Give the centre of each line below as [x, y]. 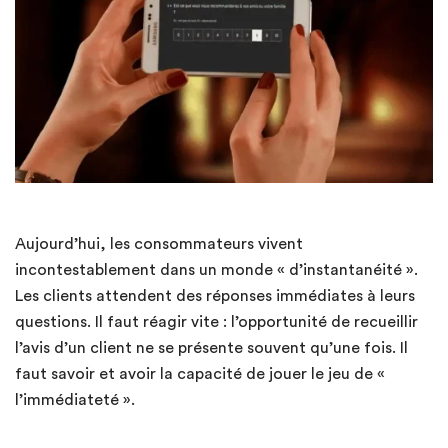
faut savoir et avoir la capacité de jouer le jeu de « [200, 374]
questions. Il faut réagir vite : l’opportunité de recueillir [216, 322]
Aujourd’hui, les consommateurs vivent [159, 244]
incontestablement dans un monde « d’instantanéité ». [216, 270]
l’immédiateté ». [75, 400]
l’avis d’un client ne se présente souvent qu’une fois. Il [211, 348]
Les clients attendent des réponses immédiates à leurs [215, 296]
